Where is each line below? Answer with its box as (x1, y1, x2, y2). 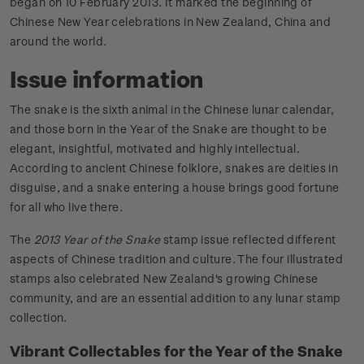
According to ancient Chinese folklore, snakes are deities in (10, 161, 339, 175)
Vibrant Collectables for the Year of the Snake (10, 342, 343, 360)
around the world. (10, 34, 107, 49)
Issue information (10, 65, 205, 93)
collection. (10, 310, 67, 325)
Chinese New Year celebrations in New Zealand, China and (10, 15, 331, 29)
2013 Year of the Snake (33, 232, 161, 247)
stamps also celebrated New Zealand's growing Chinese (10, 271, 318, 286)
